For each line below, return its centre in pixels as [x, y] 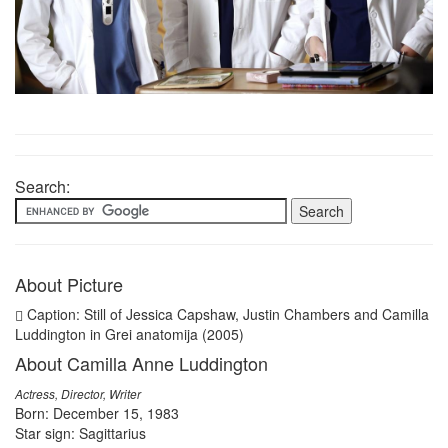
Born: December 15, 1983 [97, 413]
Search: [42, 187]
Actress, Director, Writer [78, 394]
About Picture [69, 284]
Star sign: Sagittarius [80, 433]
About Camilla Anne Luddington [141, 363]
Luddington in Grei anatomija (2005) [129, 334]
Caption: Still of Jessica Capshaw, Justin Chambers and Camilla [226, 314]
